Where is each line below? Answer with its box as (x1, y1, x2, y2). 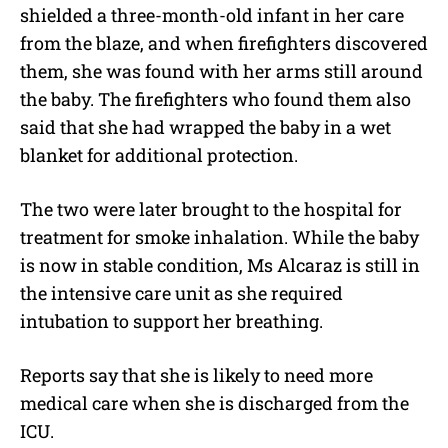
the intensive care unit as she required (20, 281, 343, 306)
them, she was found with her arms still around (20, 59, 423, 84)
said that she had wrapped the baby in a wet (20, 115, 391, 140)
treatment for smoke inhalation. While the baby (20, 225, 419, 250)
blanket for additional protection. (20, 143, 298, 168)
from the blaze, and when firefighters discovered (20, 31, 428, 56)
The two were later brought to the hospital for (20, 197, 402, 222)
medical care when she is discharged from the (20, 391, 409, 416)
